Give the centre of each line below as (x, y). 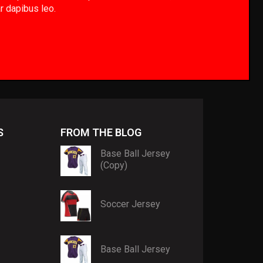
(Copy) (114, 165)
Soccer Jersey (131, 204)
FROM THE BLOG (101, 132)
